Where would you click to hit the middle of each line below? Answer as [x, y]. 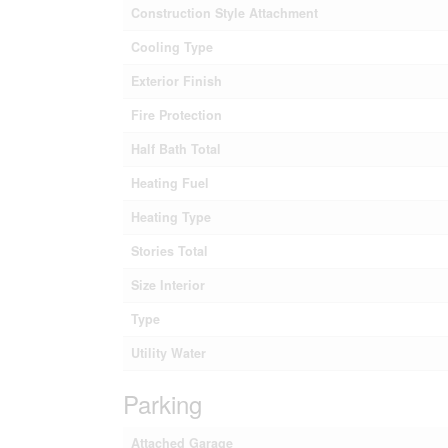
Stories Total [169, 250]
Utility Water [168, 352]
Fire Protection [176, 114]
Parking [162, 403]
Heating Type [170, 216]
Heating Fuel [169, 182]
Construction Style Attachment [224, 12]
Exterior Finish [176, 80]
